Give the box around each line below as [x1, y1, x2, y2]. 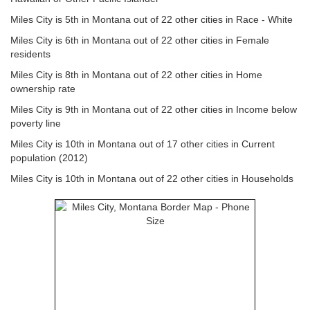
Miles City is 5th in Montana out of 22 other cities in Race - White [10, 14, 293, 25]
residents [10, 48, 51, 60]
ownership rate [10, 83, 75, 94]
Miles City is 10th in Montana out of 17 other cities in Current [10, 138, 275, 149]
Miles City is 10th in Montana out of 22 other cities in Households [10, 173, 293, 184]
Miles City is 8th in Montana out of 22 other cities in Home [10, 69, 262, 80]
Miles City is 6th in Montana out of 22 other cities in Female [10, 35, 269, 46]
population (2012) [10, 152, 88, 163]
